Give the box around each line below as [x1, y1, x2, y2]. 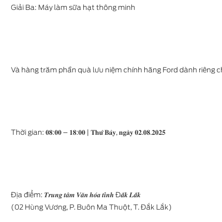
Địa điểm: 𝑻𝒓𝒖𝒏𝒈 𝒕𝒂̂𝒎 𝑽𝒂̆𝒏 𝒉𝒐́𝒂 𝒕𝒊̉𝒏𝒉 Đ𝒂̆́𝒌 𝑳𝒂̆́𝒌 [11, 191, 141, 199]
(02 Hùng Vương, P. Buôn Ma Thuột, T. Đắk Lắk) [11, 203, 172, 211]
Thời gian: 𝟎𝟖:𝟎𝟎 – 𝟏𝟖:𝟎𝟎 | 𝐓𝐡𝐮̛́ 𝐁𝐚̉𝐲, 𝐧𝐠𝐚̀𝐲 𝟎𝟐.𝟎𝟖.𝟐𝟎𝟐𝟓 [11, 128, 166, 136]
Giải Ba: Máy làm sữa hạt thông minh [11, 3, 135, 11]
